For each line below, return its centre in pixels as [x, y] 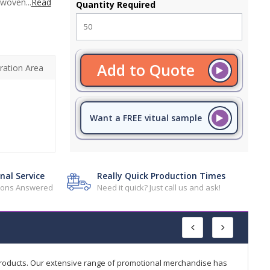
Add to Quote [146, 70]
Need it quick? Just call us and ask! [159, 187]
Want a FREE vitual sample [146, 118]
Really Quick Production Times [162, 175]
